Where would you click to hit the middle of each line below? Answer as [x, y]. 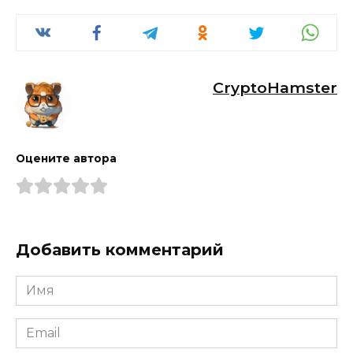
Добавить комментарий [120, 250]
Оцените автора [66, 159]
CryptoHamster [275, 88]
